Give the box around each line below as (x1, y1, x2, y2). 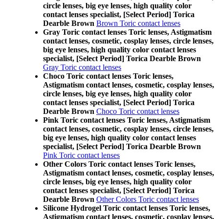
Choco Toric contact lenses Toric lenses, (43, 72, 174, 80)
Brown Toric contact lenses (96, 19, 180, 27)
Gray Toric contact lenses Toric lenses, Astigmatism (43, 28, 212, 36)
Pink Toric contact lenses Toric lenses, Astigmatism (43, 116, 210, 124)
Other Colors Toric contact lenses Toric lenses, (43, 160, 196, 168)
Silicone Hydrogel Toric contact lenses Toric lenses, (43, 204, 210, 212)
